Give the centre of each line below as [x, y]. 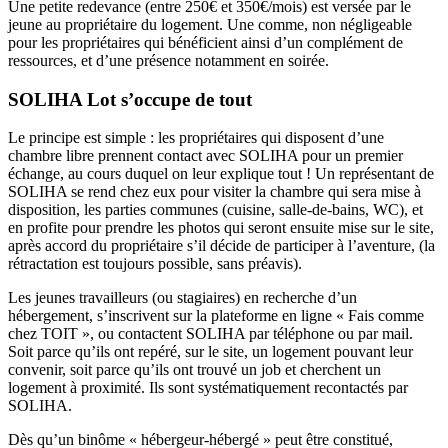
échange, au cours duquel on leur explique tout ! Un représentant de [221, 174]
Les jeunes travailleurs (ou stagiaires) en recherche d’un [182, 298]
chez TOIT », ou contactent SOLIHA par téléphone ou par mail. [210, 334]
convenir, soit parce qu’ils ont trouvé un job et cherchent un [194, 370]
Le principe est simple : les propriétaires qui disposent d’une [196, 138]
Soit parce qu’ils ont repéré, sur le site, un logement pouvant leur [210, 352]
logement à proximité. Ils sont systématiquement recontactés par [208, 388]
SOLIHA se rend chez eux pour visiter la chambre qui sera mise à [214, 192]
